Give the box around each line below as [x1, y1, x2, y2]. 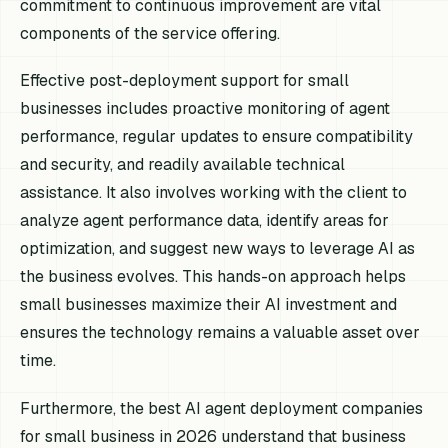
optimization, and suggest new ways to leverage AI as [20, 238, 416, 260]
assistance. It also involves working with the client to [20, 182, 408, 204]
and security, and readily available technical [20, 154, 346, 176]
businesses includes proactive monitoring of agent [20, 98, 391, 120]
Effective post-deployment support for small [20, 70, 350, 92]
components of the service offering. [20, 23, 281, 45]
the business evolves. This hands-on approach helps [20, 266, 407, 288]
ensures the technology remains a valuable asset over [20, 322, 421, 344]
